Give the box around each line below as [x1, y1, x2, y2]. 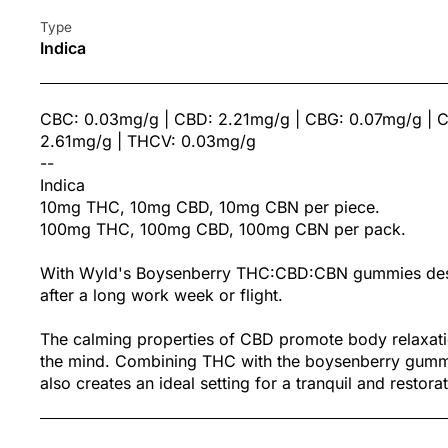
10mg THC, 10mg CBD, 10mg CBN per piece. [40, 197, 380, 218]
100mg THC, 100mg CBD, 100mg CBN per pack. [40, 219, 406, 240]
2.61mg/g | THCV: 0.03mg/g [40, 131, 256, 152]
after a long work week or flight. [40, 285, 283, 306]
